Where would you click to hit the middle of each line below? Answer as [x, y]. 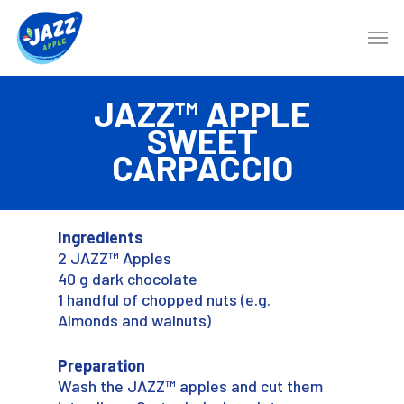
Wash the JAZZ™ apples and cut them [191, 386]
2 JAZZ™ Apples [115, 257]
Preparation [102, 365]
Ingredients [101, 237]
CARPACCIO [202, 167]
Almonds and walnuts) [135, 320]
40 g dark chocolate [128, 278]
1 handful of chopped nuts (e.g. [165, 299]
